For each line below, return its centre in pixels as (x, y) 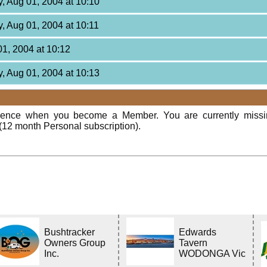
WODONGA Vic (212, 253)
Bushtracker (70, 232)
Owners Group (75, 243)
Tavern (193, 243)
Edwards (198, 232)
